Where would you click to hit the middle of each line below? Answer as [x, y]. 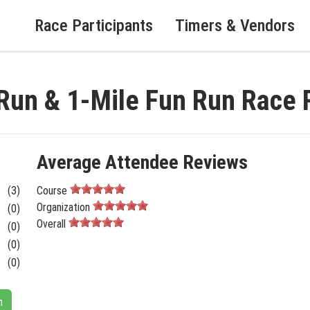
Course [52, 191]
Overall [51, 224]
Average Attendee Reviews [142, 162]
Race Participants [94, 25]
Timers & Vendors [235, 25]
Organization [63, 207]
